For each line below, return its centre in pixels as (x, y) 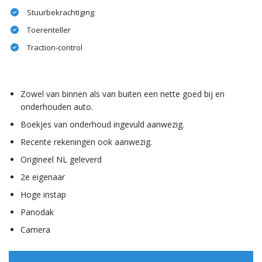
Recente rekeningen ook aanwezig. (86, 142)
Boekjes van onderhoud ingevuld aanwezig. (102, 125)
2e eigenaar (43, 177)
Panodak (37, 212)
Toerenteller (49, 30)
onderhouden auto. (57, 107)
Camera (35, 230)
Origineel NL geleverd (61, 160)
